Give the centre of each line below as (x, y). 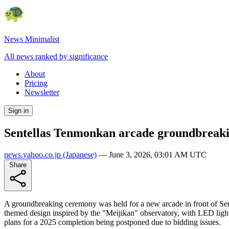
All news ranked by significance (56, 56)
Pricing (36, 83)
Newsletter (42, 92)
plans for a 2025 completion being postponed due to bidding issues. (112, 222)
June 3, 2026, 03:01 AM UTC (158, 154)
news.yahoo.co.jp (32, 154)
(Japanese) (79, 154)
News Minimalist (32, 39)
